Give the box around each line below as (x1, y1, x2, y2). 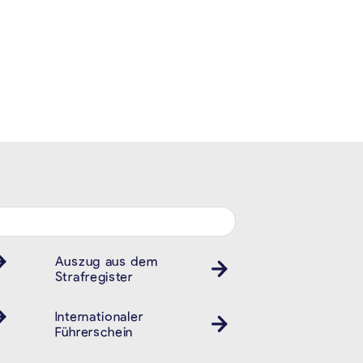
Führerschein (54, 323, 134, 340)
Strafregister (54, 268, 133, 284)
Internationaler (54, 308, 143, 324)
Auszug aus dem (54, 253, 158, 269)
